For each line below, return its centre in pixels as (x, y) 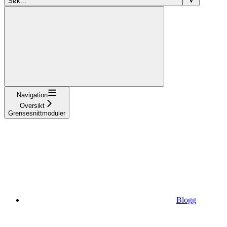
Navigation (32, 95)
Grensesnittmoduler (37, 113)
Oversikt (32, 105)
